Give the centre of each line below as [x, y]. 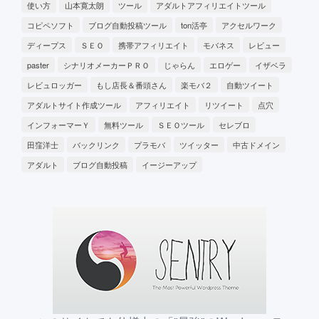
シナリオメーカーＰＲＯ [106, 65]
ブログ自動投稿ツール [127, 25]
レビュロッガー [54, 85]
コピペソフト [51, 25]
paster [38, 65]
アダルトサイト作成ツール [74, 105]
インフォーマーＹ [58, 125]
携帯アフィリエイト [153, 45]
